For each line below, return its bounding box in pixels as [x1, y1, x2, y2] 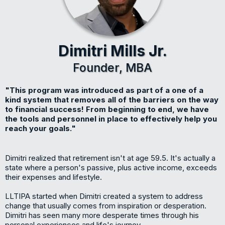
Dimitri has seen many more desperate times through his [5, 210, 199, 220]
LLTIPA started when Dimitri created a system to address [5, 191, 203, 201]
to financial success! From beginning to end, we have [5, 104, 209, 114]
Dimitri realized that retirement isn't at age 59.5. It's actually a [5, 153, 215, 163]
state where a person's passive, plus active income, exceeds [5, 163, 217, 172]
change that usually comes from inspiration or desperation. [5, 201, 206, 210]
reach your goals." [5, 124, 76, 133]
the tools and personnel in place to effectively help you [5, 114, 217, 124]
